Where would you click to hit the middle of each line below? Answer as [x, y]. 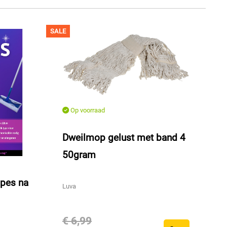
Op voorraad [87, 110]
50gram [79, 155]
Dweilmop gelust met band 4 [124, 137]
